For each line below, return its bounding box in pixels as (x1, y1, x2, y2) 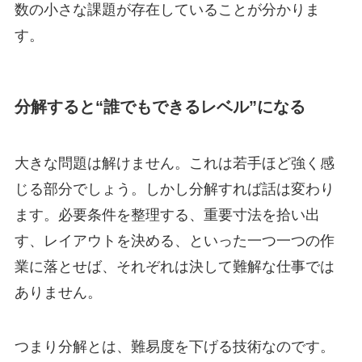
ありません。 (14, 284, 102, 301)
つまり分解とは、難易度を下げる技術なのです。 (14, 339, 335, 356)
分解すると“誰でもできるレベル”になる (14, 98, 305, 116)
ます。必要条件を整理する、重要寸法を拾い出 (14, 206, 320, 223)
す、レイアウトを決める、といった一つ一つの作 (14, 232, 335, 249)
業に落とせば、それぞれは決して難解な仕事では (14, 258, 335, 275)
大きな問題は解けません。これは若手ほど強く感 (14, 154, 335, 171)
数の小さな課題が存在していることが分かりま (14, 2, 320, 19)
